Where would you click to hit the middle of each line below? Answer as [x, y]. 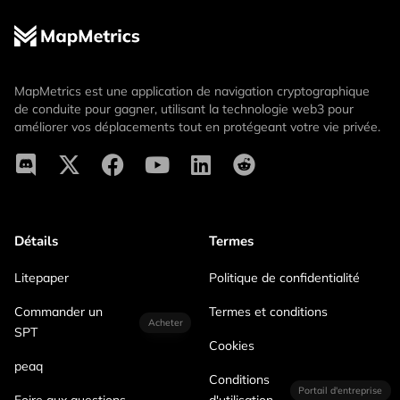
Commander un [58, 312]
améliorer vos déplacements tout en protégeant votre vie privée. [197, 127]
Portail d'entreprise [341, 391]
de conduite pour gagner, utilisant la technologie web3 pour [184, 109]
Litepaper [42, 278]
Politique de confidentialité [284, 278]
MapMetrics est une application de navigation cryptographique [192, 92]
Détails [36, 242]
